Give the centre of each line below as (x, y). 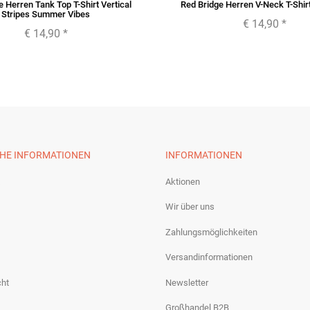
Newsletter (187, 282)
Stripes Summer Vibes (46, 15)
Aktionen (183, 181)
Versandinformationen (209, 257)
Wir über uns (190, 207)
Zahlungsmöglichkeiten (211, 232)
